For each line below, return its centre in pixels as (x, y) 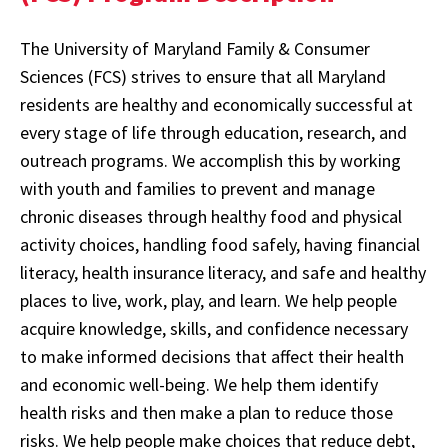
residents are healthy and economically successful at (216, 104)
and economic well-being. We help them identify (199, 384)
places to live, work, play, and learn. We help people (208, 300)
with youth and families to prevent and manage (197, 188)
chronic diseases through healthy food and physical (211, 216)
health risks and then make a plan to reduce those (206, 412)
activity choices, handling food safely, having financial (220, 244)
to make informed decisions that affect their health (212, 356)
